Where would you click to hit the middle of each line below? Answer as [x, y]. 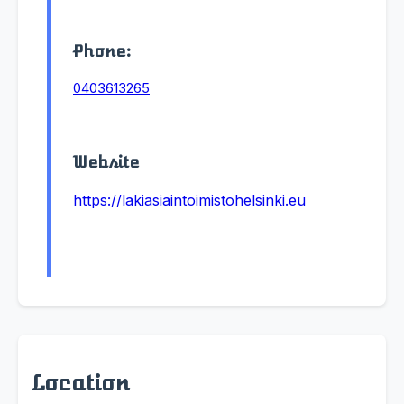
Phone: [102, 51]
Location [80, 383]
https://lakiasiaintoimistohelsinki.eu [189, 201]
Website [106, 163]
